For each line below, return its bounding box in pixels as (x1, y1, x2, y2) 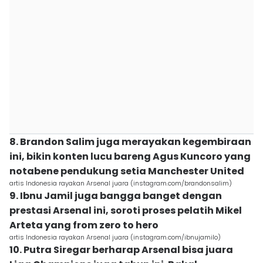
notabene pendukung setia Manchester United (9, 164, 244, 178)
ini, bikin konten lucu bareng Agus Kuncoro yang (9, 150, 251, 163)
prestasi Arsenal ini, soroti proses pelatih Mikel (9, 204, 242, 217)
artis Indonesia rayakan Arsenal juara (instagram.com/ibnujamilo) (9, 232, 221, 242)
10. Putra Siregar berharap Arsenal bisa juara (9, 243, 233, 257)
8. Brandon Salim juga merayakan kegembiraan (9, 135, 251, 149)
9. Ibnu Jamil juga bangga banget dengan (9, 189, 222, 203)
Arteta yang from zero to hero (9, 218, 159, 232)
